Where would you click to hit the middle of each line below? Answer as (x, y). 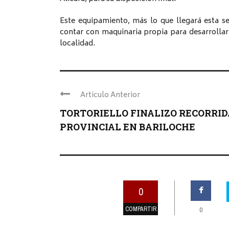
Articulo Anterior (110, 96)
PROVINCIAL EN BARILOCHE (128, 127)
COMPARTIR (141, 209)
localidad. (77, 44)
